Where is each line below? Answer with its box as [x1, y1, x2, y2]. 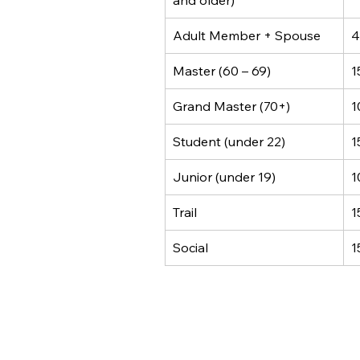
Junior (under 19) [173, 169, 276, 185]
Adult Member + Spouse [173, 27, 321, 43]
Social [173, 239, 208, 256]
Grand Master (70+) [173, 98, 290, 114]
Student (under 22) [173, 133, 285, 149]
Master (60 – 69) [173, 63, 271, 79]
